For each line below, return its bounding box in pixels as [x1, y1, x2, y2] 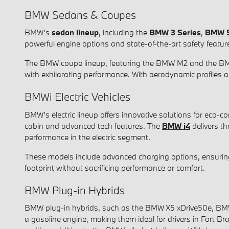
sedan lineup [52, 27, 99, 38]
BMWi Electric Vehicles [25, 89, 130, 104]
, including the [99, 27, 149, 38]
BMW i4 [162, 120, 190, 131]
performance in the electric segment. [25, 131, 150, 142]
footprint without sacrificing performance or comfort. [25, 162, 205, 173]
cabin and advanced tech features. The [25, 120, 162, 131]
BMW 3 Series [149, 27, 201, 38]
